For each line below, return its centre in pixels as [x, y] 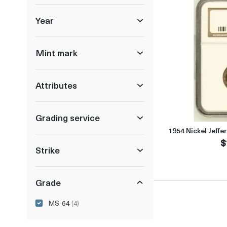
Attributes [56, 85]
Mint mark [56, 52]
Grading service [68, 117]
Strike [48, 150]
